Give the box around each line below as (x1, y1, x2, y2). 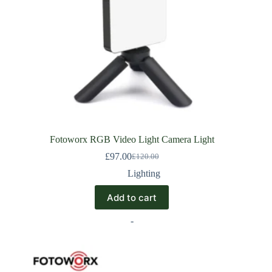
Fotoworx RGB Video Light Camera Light (49, 134, 214, 145)
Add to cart (107, 191, 157, 203)
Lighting (127, 168, 161, 179)
